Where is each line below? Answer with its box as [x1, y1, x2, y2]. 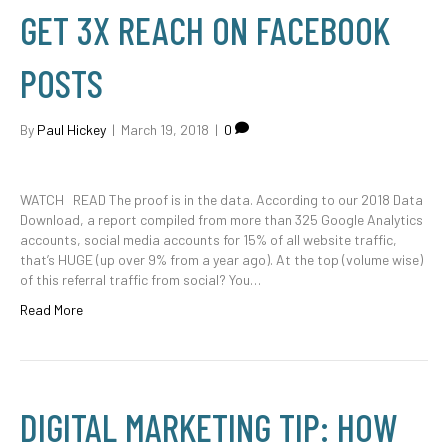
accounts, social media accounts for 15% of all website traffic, [20, 231, 397, 248]
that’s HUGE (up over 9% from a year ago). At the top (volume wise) [20, 251, 423, 268]
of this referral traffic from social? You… [20, 271, 261, 288]
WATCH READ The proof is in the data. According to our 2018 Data [20, 191, 423, 208]
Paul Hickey [37, 121, 106, 138]
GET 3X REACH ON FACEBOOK [20, 7, 390, 53]
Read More [20, 301, 83, 318]
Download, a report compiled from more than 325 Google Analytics [20, 211, 423, 228]
